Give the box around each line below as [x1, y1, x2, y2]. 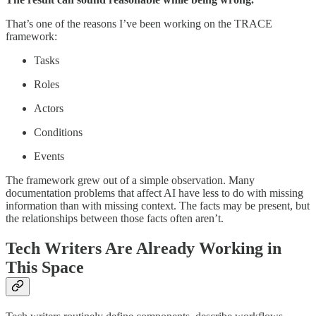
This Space [6, 257, 84, 276]
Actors [34, 102, 63, 114]
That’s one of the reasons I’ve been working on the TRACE [6, 17, 272, 30]
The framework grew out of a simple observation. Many [6, 174, 255, 186]
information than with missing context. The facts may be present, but [6, 199, 310, 212]
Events [34, 150, 64, 162]
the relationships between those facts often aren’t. [6, 212, 224, 224]
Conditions [34, 126, 83, 138]
